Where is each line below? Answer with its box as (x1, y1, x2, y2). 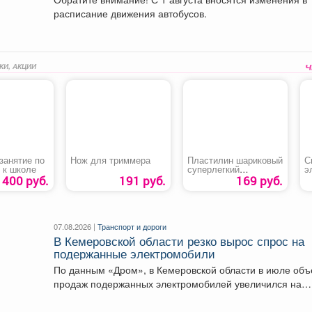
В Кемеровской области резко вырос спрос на (54, 232, 305, 249)
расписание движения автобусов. (54, 6, 208, 20)
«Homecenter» (187, 171, 244, 185)
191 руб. (118, 172, 166, 189)
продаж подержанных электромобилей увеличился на (54, 276, 302, 290)
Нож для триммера (70, 153, 150, 166)
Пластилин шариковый (187, 153, 283, 166)
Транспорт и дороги (97, 220, 167, 232)
